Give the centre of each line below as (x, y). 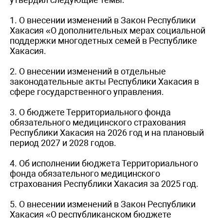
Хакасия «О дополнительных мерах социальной (108, 30)
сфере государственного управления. (87, 91)
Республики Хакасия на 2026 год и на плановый (107, 132)
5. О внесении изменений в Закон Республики (103, 204)
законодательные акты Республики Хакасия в (104, 81)
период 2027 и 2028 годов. (63, 143)
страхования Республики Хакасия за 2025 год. (104, 183)
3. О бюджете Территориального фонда (90, 112)
